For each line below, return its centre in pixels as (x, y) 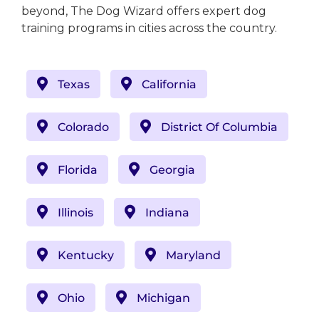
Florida (77, 169)
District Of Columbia (219, 127)
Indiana (167, 212)
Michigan (163, 298)
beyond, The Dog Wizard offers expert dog (143, 11)
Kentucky (85, 255)
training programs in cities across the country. (149, 28)
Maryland (193, 255)
